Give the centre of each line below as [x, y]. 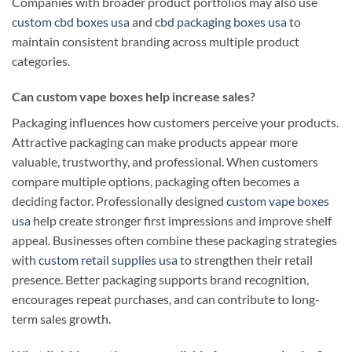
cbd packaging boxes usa [221, 21]
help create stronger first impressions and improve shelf [181, 221]
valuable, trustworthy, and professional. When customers [165, 162]
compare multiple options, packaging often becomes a [156, 181]
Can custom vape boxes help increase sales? [134, 97]
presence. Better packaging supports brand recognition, [160, 280]
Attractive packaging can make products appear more [155, 142]
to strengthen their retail [245, 260]
